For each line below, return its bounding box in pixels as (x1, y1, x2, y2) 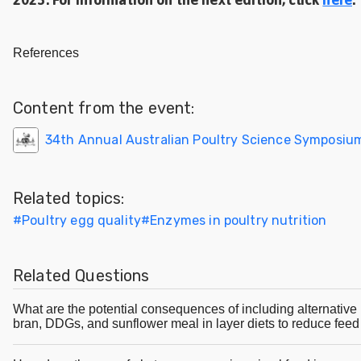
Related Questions (13, 266, 150, 286)
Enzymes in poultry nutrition (150, 213, 327, 229)
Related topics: (13, 189, 125, 209)
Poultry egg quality (22, 213, 142, 229)
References (13, 46, 79, 60)
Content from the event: (13, 98, 195, 118)
